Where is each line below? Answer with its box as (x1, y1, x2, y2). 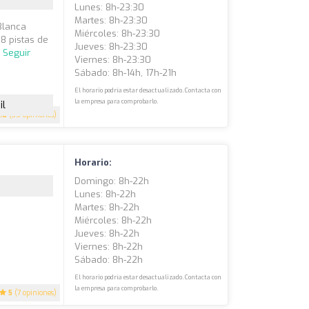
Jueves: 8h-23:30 (74, 40, 148, 52)
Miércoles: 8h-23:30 (74, 27, 161, 39)
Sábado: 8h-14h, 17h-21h (74, 66, 177, 79)
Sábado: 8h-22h (74, 253, 143, 266)
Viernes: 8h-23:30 (74, 53, 152, 66)
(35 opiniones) (7, 110, 57, 119)
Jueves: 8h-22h (74, 227, 140, 239)
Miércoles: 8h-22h (74, 214, 152, 226)
